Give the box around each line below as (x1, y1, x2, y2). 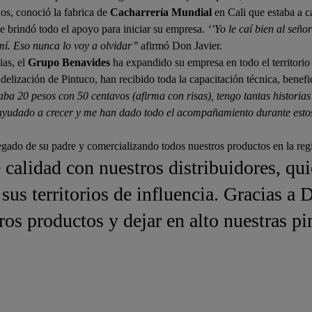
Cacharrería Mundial (110, 6, 212, 18)
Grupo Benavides (28, 56, 111, 68)
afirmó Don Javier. (138, 39, 223, 52)
